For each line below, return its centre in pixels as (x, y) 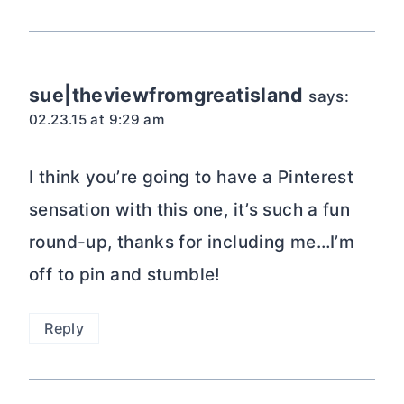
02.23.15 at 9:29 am (97, 119)
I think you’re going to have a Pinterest (192, 178)
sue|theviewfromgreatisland (166, 94)
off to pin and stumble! (125, 275)
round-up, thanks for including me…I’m (192, 243)
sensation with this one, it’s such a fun (190, 210)
